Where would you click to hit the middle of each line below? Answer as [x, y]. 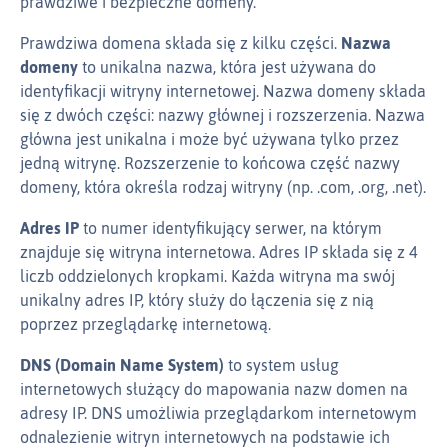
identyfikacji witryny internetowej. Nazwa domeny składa [223, 91]
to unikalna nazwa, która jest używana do [227, 67]
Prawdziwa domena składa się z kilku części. [180, 43]
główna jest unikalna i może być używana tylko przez [209, 139]
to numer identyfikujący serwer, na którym [230, 228]
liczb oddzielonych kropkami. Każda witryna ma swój [207, 276]
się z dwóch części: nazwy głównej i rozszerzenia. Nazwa [222, 115]
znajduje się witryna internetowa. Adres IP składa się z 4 [219, 252]
